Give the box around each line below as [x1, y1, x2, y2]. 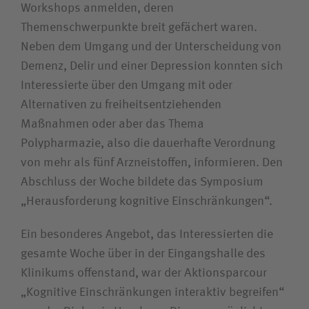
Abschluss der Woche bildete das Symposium [21, 176, 263, 189]
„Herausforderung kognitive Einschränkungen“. [21, 195, 272, 208]
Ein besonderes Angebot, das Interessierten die [21, 228, 273, 241]
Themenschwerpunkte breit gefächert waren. [21, 21, 257, 34]
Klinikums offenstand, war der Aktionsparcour [21, 267, 267, 280]
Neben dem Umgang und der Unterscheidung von [21, 41, 281, 54]
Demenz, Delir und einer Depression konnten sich [21, 60, 283, 73]
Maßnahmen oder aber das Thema [21, 118, 204, 131]
